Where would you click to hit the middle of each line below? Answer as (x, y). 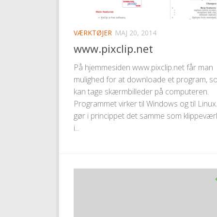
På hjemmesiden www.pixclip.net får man (143, 68)
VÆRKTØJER (93, 33)
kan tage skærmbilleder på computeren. (141, 92)
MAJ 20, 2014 (136, 33)
